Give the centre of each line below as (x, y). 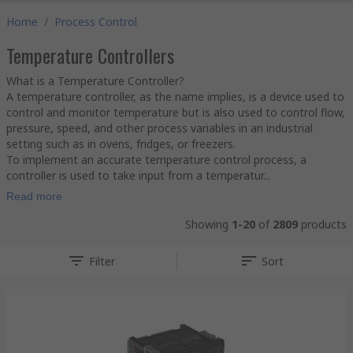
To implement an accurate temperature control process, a (156, 160)
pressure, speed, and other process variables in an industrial (160, 128)
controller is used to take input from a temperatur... (138, 175)
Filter (102, 261)
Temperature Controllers (90, 55)
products (322, 224)
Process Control (96, 22)
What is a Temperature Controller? (95, 81)
